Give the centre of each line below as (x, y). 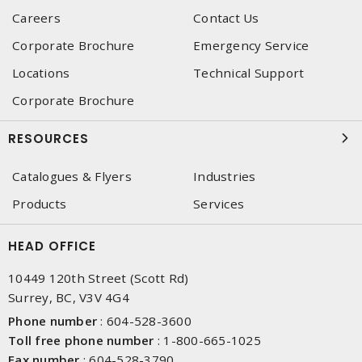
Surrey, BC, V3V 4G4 (69, 297)
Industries (225, 176)
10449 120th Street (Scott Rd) (99, 278)
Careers (36, 18)
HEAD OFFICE (52, 246)
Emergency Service (251, 45)
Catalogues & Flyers (72, 176)
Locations (41, 73)
